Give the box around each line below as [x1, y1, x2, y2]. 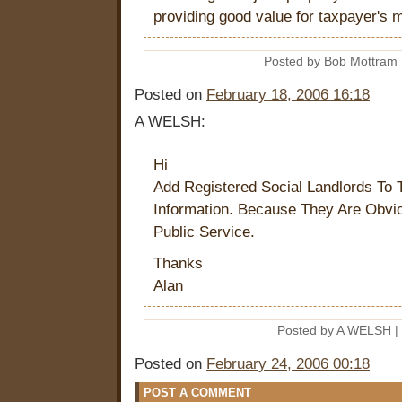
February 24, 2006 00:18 [206, 355, 370, 373]
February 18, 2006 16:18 [206, 86, 370, 104]
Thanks [153, 255, 203, 273]
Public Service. [153, 223, 255, 241]
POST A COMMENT [144, 386, 251, 400]
